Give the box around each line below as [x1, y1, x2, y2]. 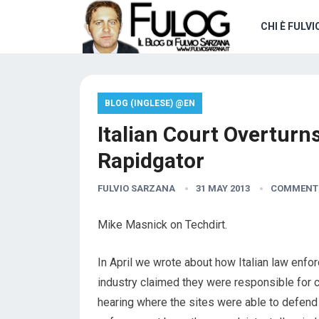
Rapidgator [98, 148, 204, 173]
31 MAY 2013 [196, 183, 250, 194]
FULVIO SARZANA [98, 183, 175, 194]
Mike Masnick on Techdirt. [98, 218, 227, 231]
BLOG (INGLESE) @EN [105, 98, 195, 108]
